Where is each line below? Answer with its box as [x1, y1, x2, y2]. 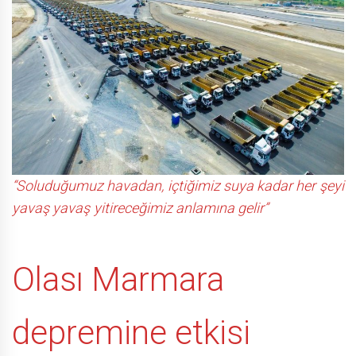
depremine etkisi [12, 312, 251, 352]
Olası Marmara [12, 259, 225, 299]
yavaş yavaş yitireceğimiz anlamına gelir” [12, 199, 269, 216]
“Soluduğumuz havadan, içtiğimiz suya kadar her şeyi [12, 176, 344, 194]
